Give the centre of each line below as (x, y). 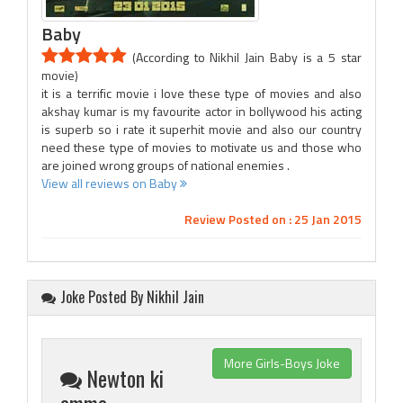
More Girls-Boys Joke (282, 363)
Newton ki (125, 378)
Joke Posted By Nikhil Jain (132, 297)
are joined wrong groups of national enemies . (166, 165)
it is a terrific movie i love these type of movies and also (201, 93)
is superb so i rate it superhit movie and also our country (201, 129)
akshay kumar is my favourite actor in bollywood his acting (201, 111)
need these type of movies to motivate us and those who (201, 147)
